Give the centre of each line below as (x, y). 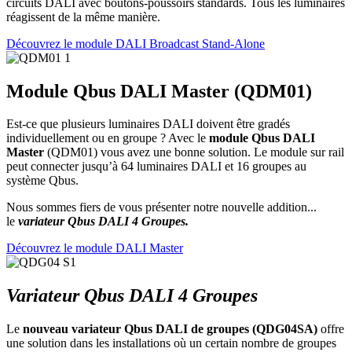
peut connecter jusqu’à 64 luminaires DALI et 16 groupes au (156, 167)
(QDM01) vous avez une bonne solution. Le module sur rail (194, 152)
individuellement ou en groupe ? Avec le (108, 138)
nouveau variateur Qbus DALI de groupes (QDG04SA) (170, 329)
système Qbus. (42, 181)
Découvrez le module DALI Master (95, 248)
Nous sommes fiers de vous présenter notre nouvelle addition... (161, 207)
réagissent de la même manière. (83, 16)
